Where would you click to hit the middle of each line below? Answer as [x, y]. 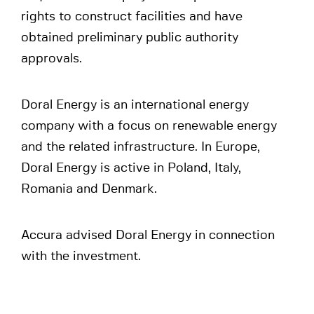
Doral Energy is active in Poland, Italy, [131, 168]
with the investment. [81, 257]
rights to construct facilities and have [132, 17]
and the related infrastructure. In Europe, [141, 147]
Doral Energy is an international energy [135, 105]
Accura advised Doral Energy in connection [148, 235]
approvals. [52, 59]
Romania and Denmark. [89, 189]
